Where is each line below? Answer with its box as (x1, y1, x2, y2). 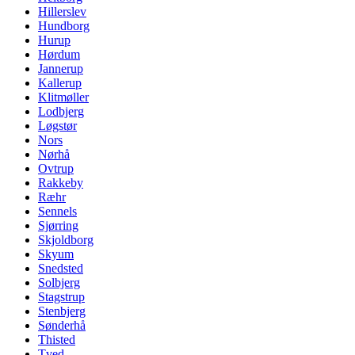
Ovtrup (38, 161, 74, 175)
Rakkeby (38, 175, 83, 189)
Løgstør (38, 118, 77, 132)
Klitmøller (38, 90, 89, 104)
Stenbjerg (38, 303, 86, 318)
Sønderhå (38, 318, 86, 332)
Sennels (38, 204, 77, 218)
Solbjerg (38, 275, 80, 289)
